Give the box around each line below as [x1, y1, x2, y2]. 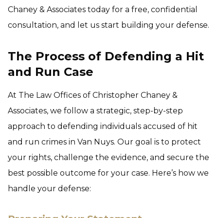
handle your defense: [8, 184, 91, 193]
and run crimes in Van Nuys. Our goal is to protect [8, 137, 201, 146]
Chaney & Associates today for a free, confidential [8, 5, 198, 14]
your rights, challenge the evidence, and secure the [8, 153, 209, 162]
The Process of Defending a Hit [8, 49, 204, 63]
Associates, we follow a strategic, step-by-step [8, 106, 183, 115]
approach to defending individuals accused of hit [8, 122, 198, 131]
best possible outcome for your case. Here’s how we [8, 168, 209, 178]
